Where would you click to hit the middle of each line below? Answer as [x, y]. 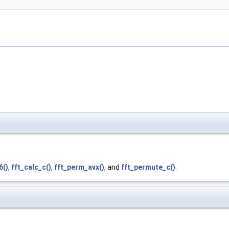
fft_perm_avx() [79, 167]
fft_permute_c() [148, 167]
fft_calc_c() [31, 167]
